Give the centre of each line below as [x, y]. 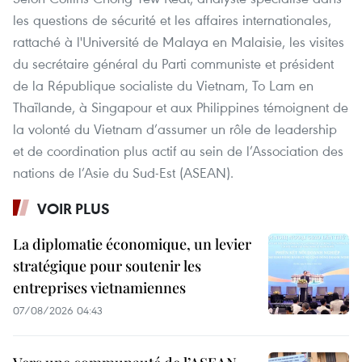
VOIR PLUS [74, 208]
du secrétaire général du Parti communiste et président [173, 63]
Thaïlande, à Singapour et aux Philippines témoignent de [181, 107]
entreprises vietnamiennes [99, 287]
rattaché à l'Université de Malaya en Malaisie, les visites [179, 41]
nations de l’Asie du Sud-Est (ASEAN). [125, 172]
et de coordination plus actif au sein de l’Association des [178, 150]
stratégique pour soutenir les [107, 265]
